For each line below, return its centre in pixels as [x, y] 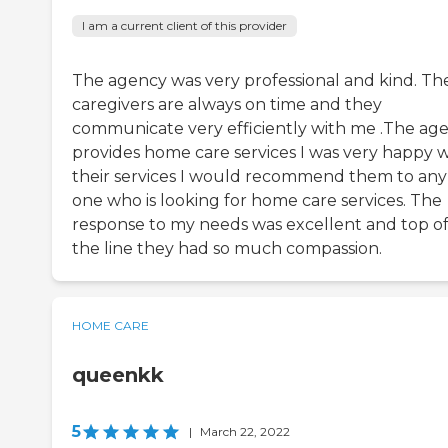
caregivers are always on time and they [227, 105]
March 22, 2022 [245, 432]
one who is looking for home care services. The [257, 201]
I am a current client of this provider [184, 26]
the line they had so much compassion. [227, 249]
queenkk [118, 375]
